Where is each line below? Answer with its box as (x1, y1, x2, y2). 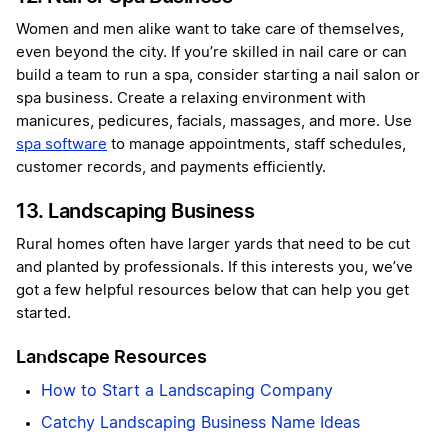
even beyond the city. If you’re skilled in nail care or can (16, 45, 407, 61)
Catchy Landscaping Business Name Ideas (41, 415, 360, 432)
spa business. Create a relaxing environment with (16, 91, 366, 107)
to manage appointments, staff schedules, (107, 137, 406, 153)
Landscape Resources (16, 346, 207, 368)
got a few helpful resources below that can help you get (16, 283, 409, 299)
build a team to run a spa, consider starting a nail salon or (16, 68, 420, 84)
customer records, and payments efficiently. (16, 160, 326, 176)
